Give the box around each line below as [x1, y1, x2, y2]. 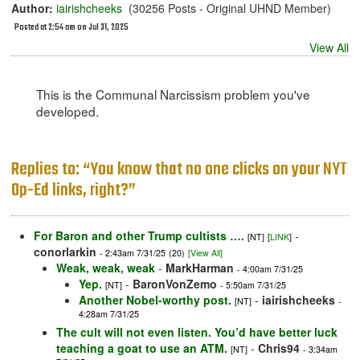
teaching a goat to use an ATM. [56, 340, 227, 357]
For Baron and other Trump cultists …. [34, 227, 244, 244]
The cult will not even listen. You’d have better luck [56, 324, 337, 341]
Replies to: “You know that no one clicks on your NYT [11, 156, 347, 184]
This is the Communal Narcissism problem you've [35, 85, 310, 104]
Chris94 [258, 340, 300, 357]
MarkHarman [166, 260, 234, 276]
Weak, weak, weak [56, 260, 155, 276]
